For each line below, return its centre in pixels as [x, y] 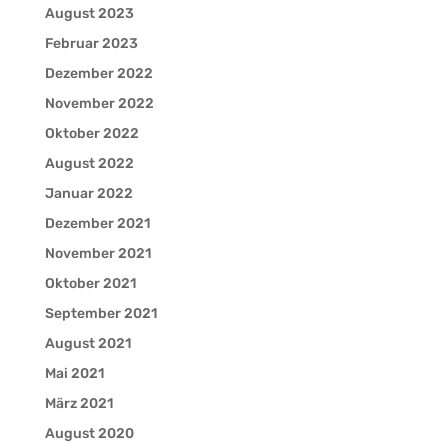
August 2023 [89, 13]
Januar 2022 [88, 193]
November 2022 [99, 103]
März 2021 [78, 403]
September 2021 [100, 313]
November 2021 [97, 253]
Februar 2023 [91, 43]
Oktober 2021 [90, 283]
